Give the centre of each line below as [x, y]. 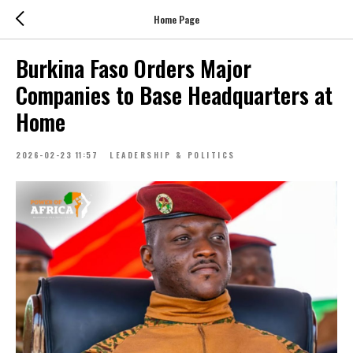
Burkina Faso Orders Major [134, 68]
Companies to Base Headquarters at [174, 95]
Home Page [176, 19]
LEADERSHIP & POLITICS [173, 155]
